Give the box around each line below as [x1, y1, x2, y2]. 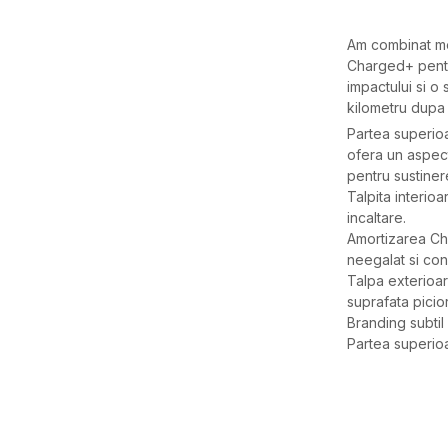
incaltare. [347, 209, 407, 227]
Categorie [347, 416, 414, 434]
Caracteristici [347, 372, 446, 390]
